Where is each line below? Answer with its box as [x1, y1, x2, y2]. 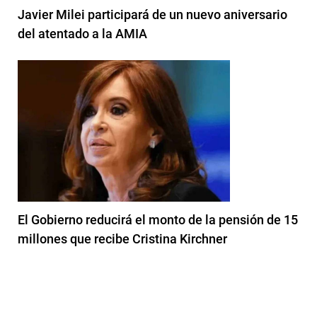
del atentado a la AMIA [18, 26, 147, 42]
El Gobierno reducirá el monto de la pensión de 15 [18, 212, 298, 228]
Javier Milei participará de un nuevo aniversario [18, 7, 287, 23]
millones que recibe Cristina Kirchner [18, 231, 227, 247]
